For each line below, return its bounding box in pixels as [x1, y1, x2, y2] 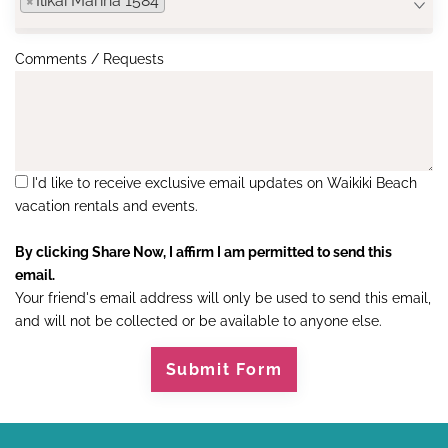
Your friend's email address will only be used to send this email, [15, 290, 431, 306]
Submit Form [165, 359, 283, 379]
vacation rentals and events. [15, 198, 198, 214]
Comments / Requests [15, 51, 164, 67]
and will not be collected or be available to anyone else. [15, 313, 382, 329]
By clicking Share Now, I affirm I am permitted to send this [15, 244, 392, 260]
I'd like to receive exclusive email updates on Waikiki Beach [32, 175, 417, 191]
